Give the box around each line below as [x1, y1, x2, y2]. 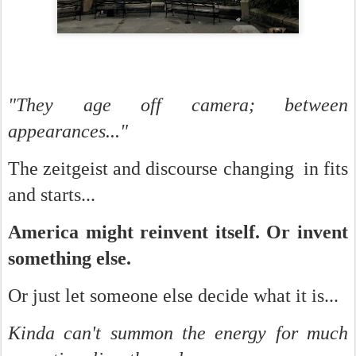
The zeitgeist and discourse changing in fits [8, 158, 348, 179]
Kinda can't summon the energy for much [8, 323, 348, 343]
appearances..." [8, 121, 128, 141]
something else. [8, 248, 131, 269]
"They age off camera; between [8, 95, 348, 115]
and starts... [8, 184, 95, 205]
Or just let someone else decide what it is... [8, 285, 339, 306]
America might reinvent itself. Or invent [8, 222, 348, 242]
